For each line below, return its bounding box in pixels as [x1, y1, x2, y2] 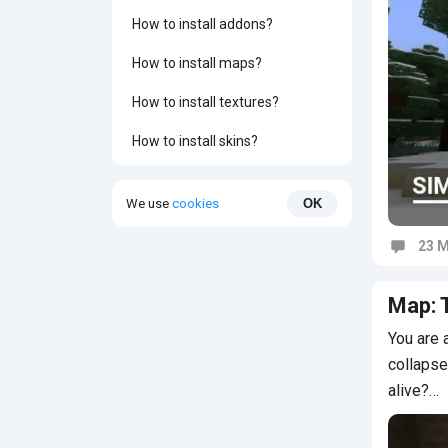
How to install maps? [132, 55, 262, 71]
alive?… [388, 380, 439, 400]
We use [126, 195, 172, 211]
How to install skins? [132, 133, 258, 149]
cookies [172, 195, 219, 211]
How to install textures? [132, 94, 279, 110]
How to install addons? [132, 16, 273, 32]
